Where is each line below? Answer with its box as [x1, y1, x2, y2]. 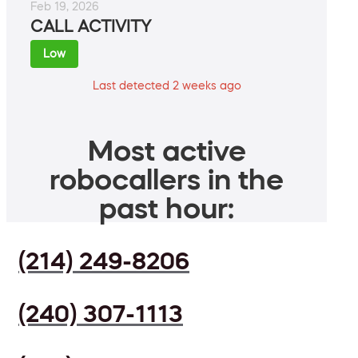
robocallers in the [50, 165, 284, 194]
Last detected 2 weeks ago [92, 80, 241, 92]
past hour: [99, 193, 234, 223]
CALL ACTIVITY [30, 18, 151, 35]
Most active [87, 136, 246, 165]
